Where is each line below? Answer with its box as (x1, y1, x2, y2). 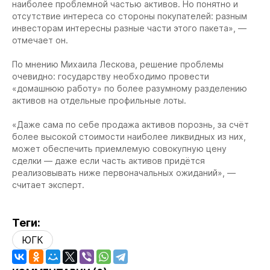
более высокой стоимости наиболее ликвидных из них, (12, 131, 246, 142)
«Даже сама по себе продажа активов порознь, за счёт (12, 119, 249, 130)
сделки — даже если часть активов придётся (12, 155, 205, 166)
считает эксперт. (12, 179, 84, 190)
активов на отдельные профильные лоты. (12, 95, 186, 105)
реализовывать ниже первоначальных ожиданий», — (12, 167, 236, 178)
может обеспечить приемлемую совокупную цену (12, 143, 227, 154)
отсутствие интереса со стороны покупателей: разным (12, 10, 247, 21)
